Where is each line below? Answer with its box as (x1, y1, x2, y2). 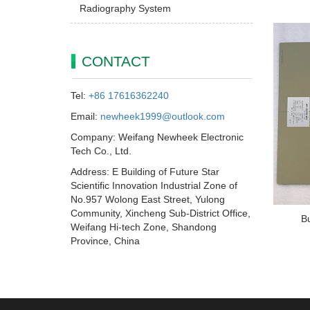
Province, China (71, 235, 140, 246)
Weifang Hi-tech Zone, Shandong (71, 221, 217, 232)
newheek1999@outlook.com (100, 111, 225, 122)
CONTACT (82, 53, 150, 69)
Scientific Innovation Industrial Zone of (71, 180, 237, 191)
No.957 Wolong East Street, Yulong (71, 194, 225, 205)
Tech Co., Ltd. (71, 145, 131, 156)
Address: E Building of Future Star (71, 166, 219, 177)
